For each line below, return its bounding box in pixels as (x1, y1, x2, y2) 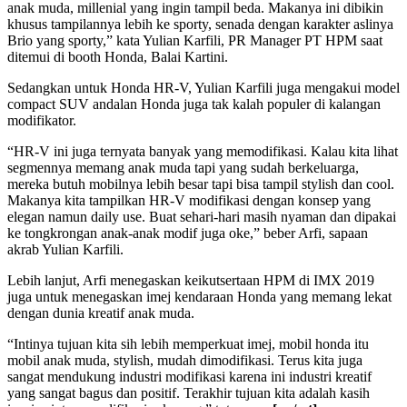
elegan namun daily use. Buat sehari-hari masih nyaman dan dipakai (7, 208, 396, 224)
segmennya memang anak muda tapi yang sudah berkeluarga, (7, 159, 359, 175)
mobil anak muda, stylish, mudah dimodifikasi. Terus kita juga (7, 352, 362, 368)
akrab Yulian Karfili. (7, 241, 124, 257)
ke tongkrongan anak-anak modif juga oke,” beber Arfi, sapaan (7, 224, 368, 241)
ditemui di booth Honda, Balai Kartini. (7, 48, 228, 65)
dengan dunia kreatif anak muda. (7, 304, 194, 321)
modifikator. (7, 112, 76, 128)
